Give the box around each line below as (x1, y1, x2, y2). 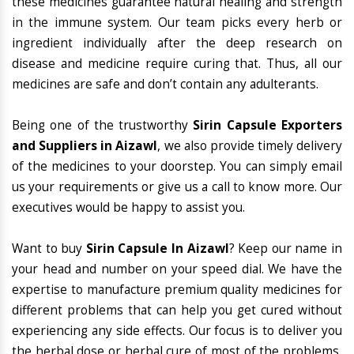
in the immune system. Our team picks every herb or (12, 14, 342, 32)
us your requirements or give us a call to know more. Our (12, 179, 342, 196)
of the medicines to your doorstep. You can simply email (12, 158, 342, 175)
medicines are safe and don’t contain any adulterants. (12, 76, 318, 93)
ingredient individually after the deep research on (12, 35, 342, 52)
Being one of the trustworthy (12, 117, 194, 134)
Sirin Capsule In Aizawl (85, 240, 229, 258)
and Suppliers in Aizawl (12, 137, 158, 155)
